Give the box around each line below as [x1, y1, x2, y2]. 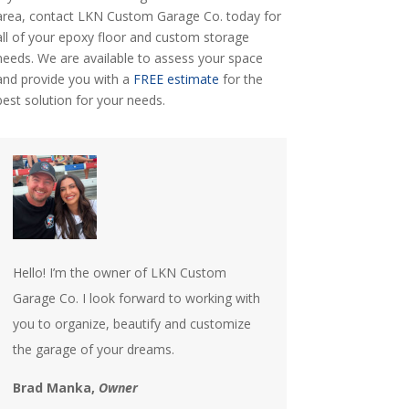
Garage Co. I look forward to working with [12, 288, 260, 307]
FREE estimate [132, 70, 219, 89]
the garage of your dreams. [12, 340, 174, 358]
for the [218, 70, 263, 89]
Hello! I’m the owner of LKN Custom [12, 263, 226, 281]
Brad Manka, [12, 378, 99, 396]
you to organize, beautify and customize [12, 314, 251, 332]
